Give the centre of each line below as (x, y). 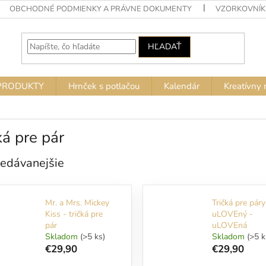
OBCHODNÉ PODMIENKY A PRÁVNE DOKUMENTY (101, 9)
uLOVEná (229, 226)
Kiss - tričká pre (74, 214)
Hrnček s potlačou (104, 86)
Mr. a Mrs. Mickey (77, 203)
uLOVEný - (232, 214)
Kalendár (182, 86)
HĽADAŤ (165, 46)
